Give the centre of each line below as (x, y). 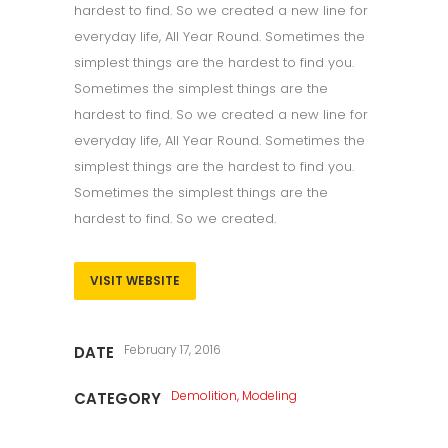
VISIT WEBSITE (135, 281)
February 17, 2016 (172, 350)
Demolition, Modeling (234, 396)
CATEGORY (117, 399)
